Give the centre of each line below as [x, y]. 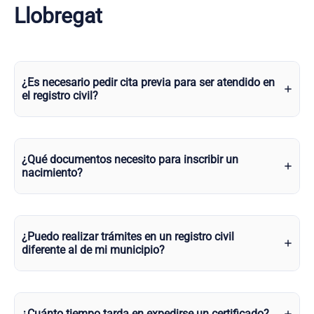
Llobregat [58, 16]
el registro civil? [60, 96]
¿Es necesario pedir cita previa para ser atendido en [148, 82]
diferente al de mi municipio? [93, 250]
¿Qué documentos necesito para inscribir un [130, 159]
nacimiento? [52, 173]
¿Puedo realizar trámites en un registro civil [128, 237]
